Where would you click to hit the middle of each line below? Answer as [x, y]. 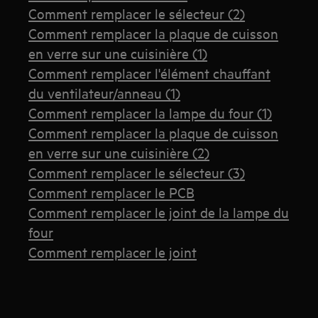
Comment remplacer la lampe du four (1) [150, 112]
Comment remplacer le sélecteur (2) [137, 13]
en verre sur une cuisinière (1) [118, 53]
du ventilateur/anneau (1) [105, 92]
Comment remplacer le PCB [112, 192]
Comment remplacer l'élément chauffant [150, 72]
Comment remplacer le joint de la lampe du [159, 212]
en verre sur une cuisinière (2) [119, 152]
